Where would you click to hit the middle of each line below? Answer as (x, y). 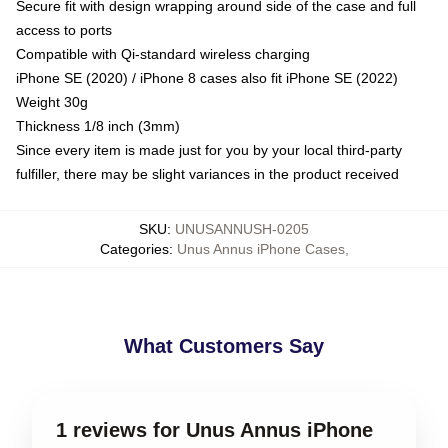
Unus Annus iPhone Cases (260, 248)
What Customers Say (224, 345)
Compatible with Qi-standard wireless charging (163, 53)
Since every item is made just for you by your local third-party (209, 149)
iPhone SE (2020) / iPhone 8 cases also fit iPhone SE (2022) (207, 77)
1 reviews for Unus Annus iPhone (214, 429)
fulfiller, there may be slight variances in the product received (207, 173)
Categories (134, 248)
